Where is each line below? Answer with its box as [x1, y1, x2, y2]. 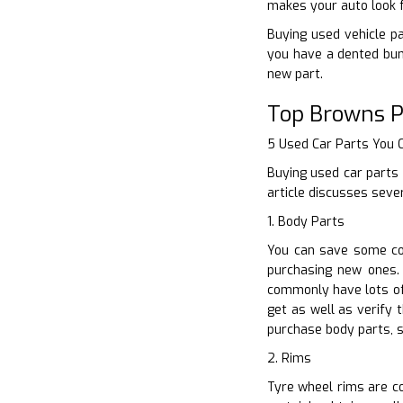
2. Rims [267, 349, 311, 367]
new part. [267, 65, 323, 83]
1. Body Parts [267, 212, 345, 230]
